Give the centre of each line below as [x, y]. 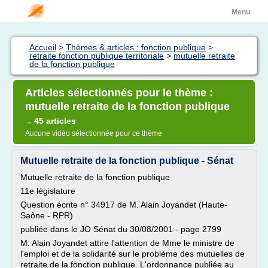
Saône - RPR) [47, 215]
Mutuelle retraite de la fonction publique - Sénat [127, 161]
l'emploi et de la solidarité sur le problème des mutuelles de [133, 254]
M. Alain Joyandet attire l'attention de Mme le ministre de [127, 243]
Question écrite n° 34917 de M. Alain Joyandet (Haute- [124, 205]
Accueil [43, 47]
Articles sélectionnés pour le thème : [119, 93]
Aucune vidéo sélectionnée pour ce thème [94, 133]
